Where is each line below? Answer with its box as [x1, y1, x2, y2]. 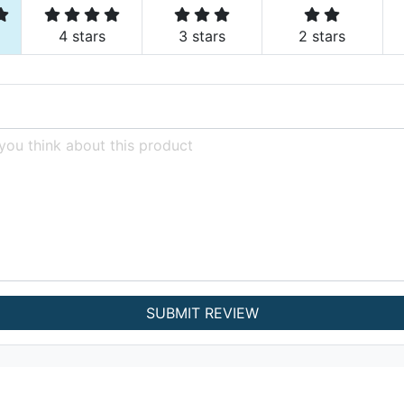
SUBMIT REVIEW [145, 304, 259, 322]
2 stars [298, 27, 346, 45]
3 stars [179, 27, 226, 45]
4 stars [58, 27, 106, 45]
